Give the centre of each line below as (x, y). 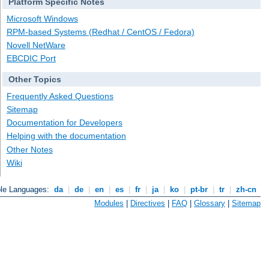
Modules (109, 203)
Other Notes (29, 149)
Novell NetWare (36, 45)
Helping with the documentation (66, 136)
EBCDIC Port (31, 59)
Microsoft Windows (42, 18)
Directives (148, 203)
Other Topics (35, 80)
